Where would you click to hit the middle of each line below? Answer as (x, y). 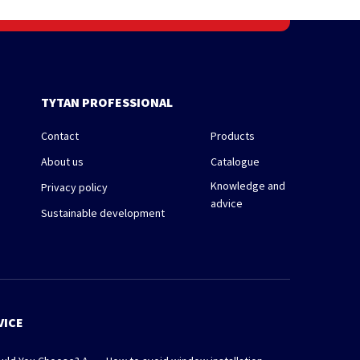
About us (63, 162)
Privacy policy (75, 188)
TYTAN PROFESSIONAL (107, 102)
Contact (60, 136)
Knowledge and (247, 186)
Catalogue (235, 162)
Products (232, 136)
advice (226, 204)
